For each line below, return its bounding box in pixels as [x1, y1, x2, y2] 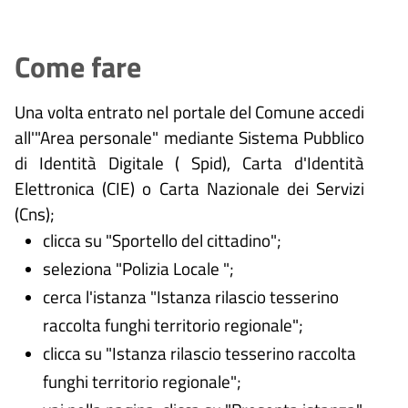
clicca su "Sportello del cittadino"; [42, 226, 281, 253]
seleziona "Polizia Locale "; [42, 254, 234, 281]
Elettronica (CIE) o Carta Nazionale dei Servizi [15, 174, 364, 201]
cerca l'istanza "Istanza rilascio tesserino [42, 282, 339, 310]
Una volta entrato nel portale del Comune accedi [15, 97, 364, 125]
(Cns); [15, 199, 55, 227]
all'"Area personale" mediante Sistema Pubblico [15, 123, 364, 150]
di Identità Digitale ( [15, 148, 192, 176]
